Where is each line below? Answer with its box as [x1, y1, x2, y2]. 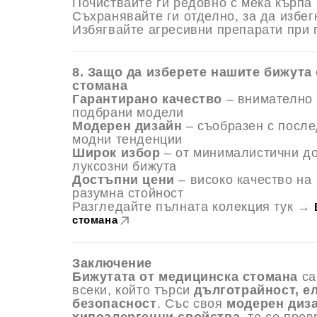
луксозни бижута [72, 159, 177, 174]
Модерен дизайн [72, 119, 183, 134]
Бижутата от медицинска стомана [72, 270, 298, 284]
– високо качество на [174, 173, 312, 188]
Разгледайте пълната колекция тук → [72, 200, 314, 214]
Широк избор [72, 146, 161, 161]
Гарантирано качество [72, 92, 222, 107]
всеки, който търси [72, 283, 195, 298]
